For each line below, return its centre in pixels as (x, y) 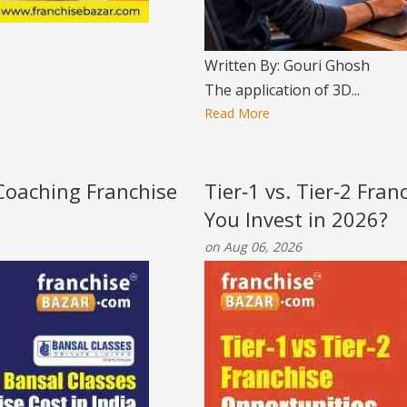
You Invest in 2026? (296, 219)
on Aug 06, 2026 (253, 247)
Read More (237, 113)
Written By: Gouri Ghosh (287, 65)
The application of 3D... (282, 90)
